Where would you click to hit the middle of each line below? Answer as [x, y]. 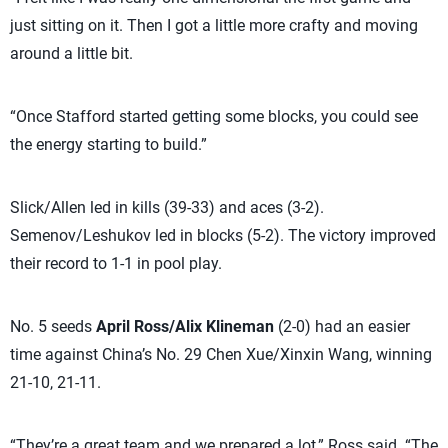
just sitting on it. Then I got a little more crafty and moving [214, 26]
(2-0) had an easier [342, 327]
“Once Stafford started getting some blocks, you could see [214, 117]
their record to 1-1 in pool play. [116, 264]
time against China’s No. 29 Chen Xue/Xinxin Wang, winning [221, 355]
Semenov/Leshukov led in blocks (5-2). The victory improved [223, 236]
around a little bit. [71, 54]
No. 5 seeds [53, 327]
